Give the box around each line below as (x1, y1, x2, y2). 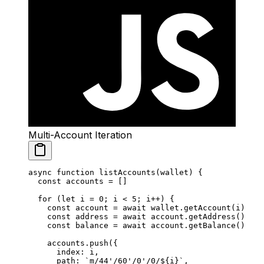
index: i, (28, 247, 99, 257)
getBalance (189, 221, 236, 230)
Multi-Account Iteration (28, 129, 132, 141)
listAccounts (94, 168, 156, 177)
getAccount (184, 203, 231, 213)
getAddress (189, 212, 236, 222)
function (52, 168, 94, 177)
